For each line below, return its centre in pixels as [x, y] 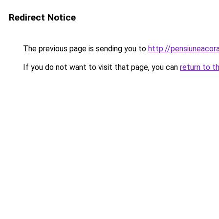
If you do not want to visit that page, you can [100, 67]
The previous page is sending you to [85, 49]
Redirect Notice [42, 17]
